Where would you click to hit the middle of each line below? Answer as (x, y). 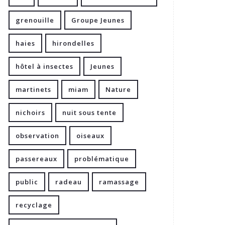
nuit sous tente (89, 113)
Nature (118, 89)
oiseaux (90, 136)
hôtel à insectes (44, 66)
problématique (102, 159)
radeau (69, 182)
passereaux (36, 159)
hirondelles (73, 43)
